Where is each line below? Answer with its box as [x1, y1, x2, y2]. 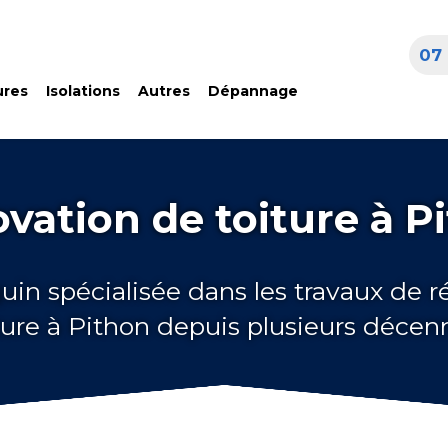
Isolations [45, 82, 120, 100]
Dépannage [207, 82, 298, 100]
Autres [137, 82, 190, 100]
